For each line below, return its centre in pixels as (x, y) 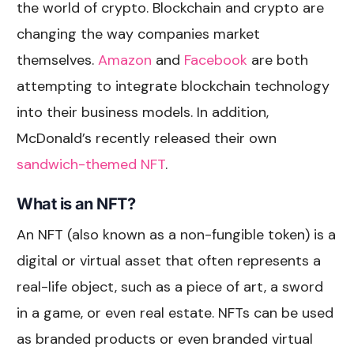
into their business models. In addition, (143, 112)
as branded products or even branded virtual (165, 339)
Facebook (214, 60)
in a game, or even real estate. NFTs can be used (175, 313)
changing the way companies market (139, 34)
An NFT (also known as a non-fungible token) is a (177, 234)
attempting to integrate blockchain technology (173, 86)
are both (278, 60)
